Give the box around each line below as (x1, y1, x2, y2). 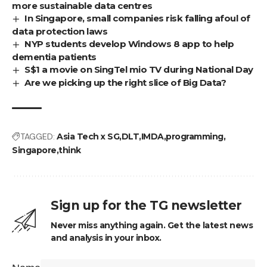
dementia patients (12, 51, 97, 63)
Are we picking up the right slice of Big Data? (24, 76, 226, 88)
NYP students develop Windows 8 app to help (24, 38, 234, 49)
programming (166, 131, 223, 142)
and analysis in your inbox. (51, 232, 162, 243)
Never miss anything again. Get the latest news (51, 219, 253, 231)
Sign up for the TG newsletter (51, 197, 242, 213)
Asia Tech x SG (57, 131, 119, 142)
